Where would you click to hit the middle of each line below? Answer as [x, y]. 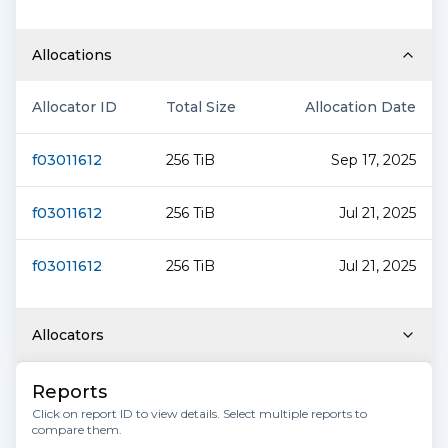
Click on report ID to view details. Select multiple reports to [199, 413]
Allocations [72, 55]
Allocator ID [74, 107]
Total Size [201, 107]
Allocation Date [360, 107]
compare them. [77, 429]
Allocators [68, 335]
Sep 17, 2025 [373, 160]
